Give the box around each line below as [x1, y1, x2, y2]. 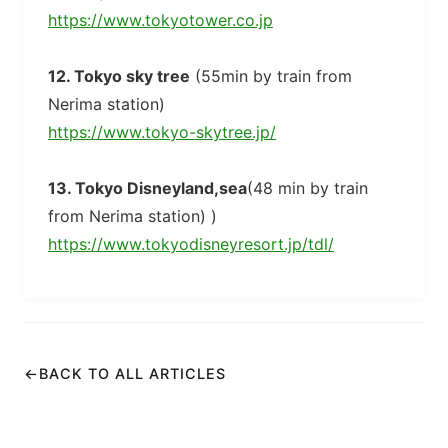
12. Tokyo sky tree [48, 66, 190, 86]
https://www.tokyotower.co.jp [48, 10, 273, 30]
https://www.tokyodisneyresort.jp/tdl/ [48, 234, 334, 254]
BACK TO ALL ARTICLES [39, 365, 226, 382]
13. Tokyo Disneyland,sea [48, 178, 247, 198]
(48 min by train [247, 178, 368, 198]
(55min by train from [190, 66, 352, 86]
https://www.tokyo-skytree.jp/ [48, 122, 276, 142]
